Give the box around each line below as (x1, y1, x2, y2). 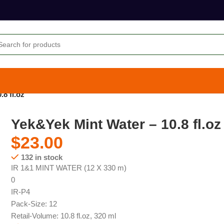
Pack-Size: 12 (11, 199, 57, 208)
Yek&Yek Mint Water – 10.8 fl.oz (11, 116, 221, 132)
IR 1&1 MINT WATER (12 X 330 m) (11, 163, 127, 172)
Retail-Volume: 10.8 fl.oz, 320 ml (11, 211, 116, 220)
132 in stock (20, 152, 62, 161)
